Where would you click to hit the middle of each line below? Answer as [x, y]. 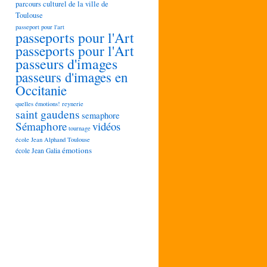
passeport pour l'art [40, 27]
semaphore [101, 115]
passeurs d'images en [72, 77]
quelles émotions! [38, 104]
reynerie [73, 104]
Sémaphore [41, 126]
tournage [80, 128]
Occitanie [41, 90]
